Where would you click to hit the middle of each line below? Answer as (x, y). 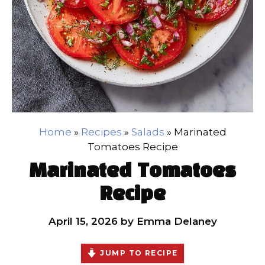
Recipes (101, 132)
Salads (148, 132)
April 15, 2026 (83, 221)
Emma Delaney (177, 221)
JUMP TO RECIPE (139, 253)
